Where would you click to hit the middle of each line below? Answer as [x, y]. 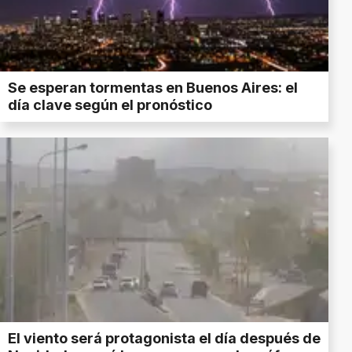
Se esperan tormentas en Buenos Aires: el [153, 87]
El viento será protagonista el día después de [164, 338]
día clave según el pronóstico [110, 104]
